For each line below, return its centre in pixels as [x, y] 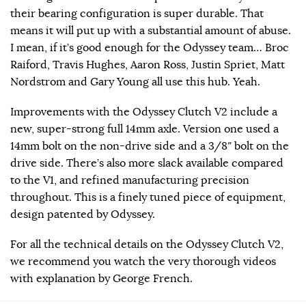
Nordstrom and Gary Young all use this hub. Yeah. [135, 82]
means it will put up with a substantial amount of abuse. [151, 30]
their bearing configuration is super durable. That [137, 13]
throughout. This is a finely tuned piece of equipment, [148, 197]
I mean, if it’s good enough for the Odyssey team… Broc [150, 47]
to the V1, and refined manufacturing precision [130, 180]
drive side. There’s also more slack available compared [147, 163]
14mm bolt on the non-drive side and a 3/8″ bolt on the [150, 146]
